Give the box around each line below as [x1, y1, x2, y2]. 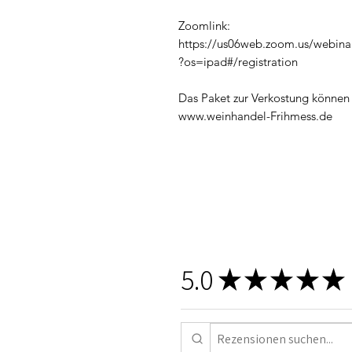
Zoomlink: [178, 17, 230, 33]
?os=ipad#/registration [178, 53, 298, 69]
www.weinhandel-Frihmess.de [178, 108, 332, 123]
